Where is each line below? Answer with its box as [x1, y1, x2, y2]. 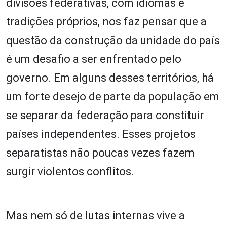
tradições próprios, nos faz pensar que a [6, 15, 207, 28]
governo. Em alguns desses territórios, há [6, 71, 214, 84]
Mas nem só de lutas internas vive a [6, 209, 185, 222]
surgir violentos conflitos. [6, 165, 134, 178]
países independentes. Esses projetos [6, 127, 196, 140]
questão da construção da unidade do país [6, 33, 220, 47]
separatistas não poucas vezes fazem [6, 146, 195, 159]
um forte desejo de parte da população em [6, 90, 219, 103]
